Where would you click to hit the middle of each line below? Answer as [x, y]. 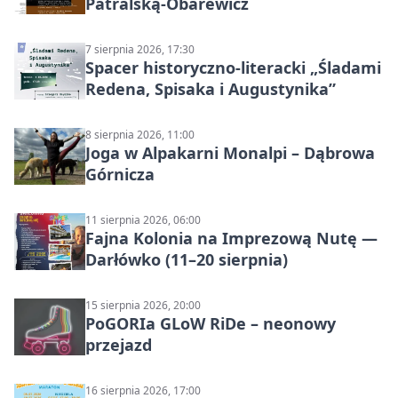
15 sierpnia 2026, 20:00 [143, 306]
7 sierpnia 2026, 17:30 [140, 50]
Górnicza [120, 175]
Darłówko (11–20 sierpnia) [187, 260]
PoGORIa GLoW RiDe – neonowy [211, 324]
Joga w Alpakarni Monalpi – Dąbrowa [230, 153]
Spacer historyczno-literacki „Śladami [233, 68]
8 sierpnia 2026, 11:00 [140, 135]
